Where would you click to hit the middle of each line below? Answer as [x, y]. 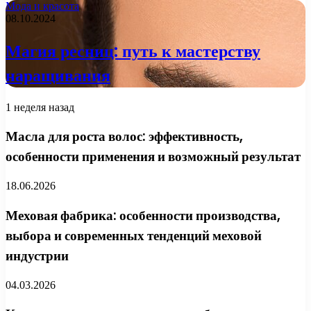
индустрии [37, 255]
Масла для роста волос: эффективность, [124, 137]
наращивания [58, 75]
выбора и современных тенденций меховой [134, 235]
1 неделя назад [40, 107]
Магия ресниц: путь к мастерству [133, 51]
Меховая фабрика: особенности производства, [143, 215]
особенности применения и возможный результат [153, 157]
